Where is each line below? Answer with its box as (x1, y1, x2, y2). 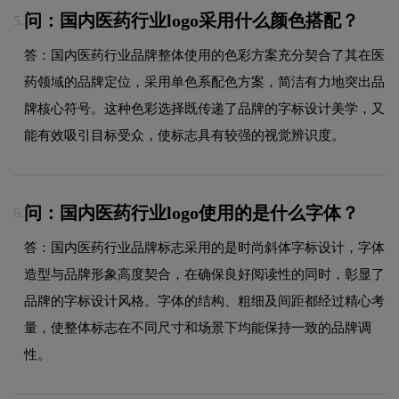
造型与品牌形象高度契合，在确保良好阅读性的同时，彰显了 (24, 266, 385, 281)
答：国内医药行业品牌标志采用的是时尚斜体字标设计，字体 (24, 240, 385, 255)
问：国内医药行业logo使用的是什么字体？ (24, 202, 359, 223)
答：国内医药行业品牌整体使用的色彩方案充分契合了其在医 (24, 47, 385, 62)
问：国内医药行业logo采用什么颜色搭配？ (24, 10, 359, 30)
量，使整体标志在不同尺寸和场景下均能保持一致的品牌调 (24, 320, 371, 335)
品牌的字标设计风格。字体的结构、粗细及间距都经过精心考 (24, 293, 385, 308)
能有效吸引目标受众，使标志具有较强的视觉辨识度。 (24, 127, 345, 142)
